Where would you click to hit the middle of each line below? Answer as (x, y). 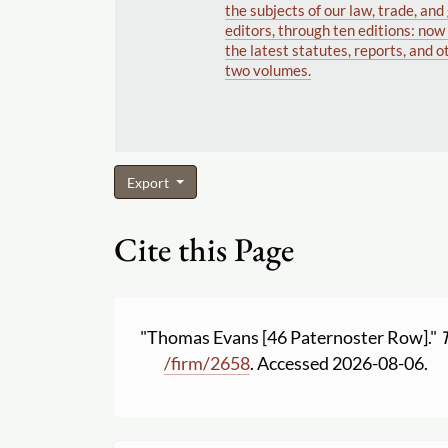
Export (149, 182)
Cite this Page (204, 250)
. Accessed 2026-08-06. (339, 363)
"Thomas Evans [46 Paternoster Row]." (290, 337)
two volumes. (267, 69)
